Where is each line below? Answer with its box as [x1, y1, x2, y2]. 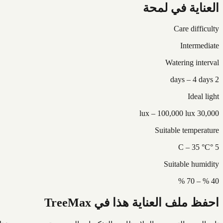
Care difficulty [174, 24, 219, 33]
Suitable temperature [155, 126, 219, 135]
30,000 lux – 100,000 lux [197, 109, 219, 118]
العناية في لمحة [143, 1, 219, 14]
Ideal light [188, 92, 219, 101]
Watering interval [165, 58, 219, 67]
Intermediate [180, 41, 219, 50]
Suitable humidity [164, 160, 219, 169]
